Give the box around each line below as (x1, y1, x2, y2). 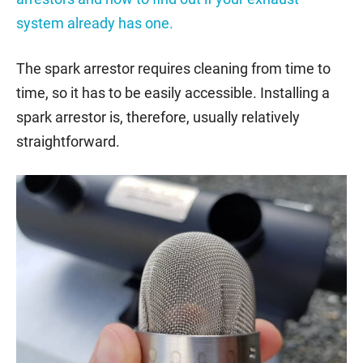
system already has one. (16, 14, 173, 32)
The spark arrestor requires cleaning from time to (16, 59, 331, 77)
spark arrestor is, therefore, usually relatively (16, 108, 300, 126)
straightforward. (16, 132, 120, 150)
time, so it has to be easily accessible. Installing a (16, 83, 330, 101)
